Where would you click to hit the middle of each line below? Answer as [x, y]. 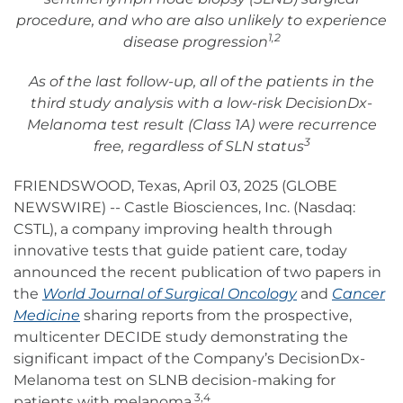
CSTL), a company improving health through [173, 229]
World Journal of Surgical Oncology [170, 294]
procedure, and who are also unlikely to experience [201, 21]
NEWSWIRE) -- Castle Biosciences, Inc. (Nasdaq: [184, 208]
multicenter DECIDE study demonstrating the [181, 337]
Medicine [47, 316]
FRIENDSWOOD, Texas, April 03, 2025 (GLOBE [175, 186]
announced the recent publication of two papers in [197, 273]
